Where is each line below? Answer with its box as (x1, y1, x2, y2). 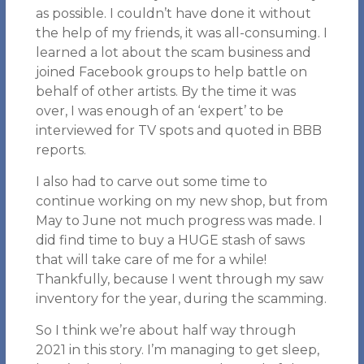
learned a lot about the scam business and (35, 45, 311, 60)
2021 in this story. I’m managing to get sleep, (35, 342, 319, 357)
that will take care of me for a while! (35, 252, 266, 267)
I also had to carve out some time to (35, 174, 267, 189)
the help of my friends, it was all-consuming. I (35, 25, 327, 41)
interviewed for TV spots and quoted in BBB (35, 123, 322, 138)
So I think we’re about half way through (35, 323, 296, 338)
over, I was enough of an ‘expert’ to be (35, 103, 284, 119)
